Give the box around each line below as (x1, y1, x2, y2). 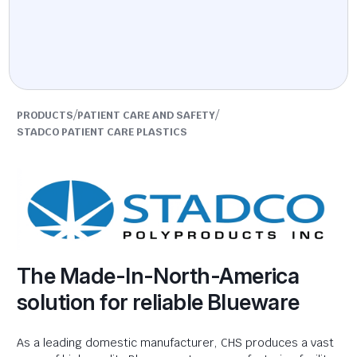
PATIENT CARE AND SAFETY (77, 108, 215, 122)
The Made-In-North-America (17, 263, 300, 290)
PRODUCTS (17, 108, 73, 122)
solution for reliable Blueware (17, 289, 300, 316)
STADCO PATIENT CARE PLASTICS (17, 125, 187, 139)
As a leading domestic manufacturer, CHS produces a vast (17, 335, 334, 351)
